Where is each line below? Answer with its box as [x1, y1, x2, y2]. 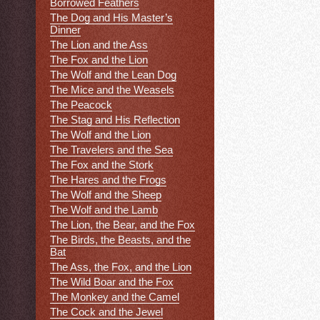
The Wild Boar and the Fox [50, 276, 174, 289]
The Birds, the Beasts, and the [50, 234, 191, 246]
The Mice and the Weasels [50, 84, 174, 96]
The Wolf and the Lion [50, 129, 151, 141]
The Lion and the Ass [50, 39, 148, 51]
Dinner [50, 24, 81, 36]
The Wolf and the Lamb [50, 204, 158, 216]
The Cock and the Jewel [50, 306, 163, 319]
